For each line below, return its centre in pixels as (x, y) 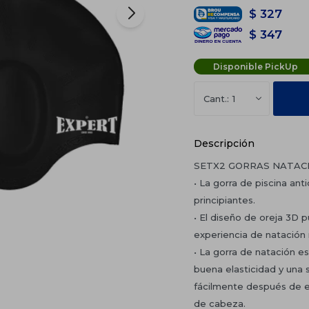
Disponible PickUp (256, 66)
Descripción (224, 143)
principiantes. (224, 200)
